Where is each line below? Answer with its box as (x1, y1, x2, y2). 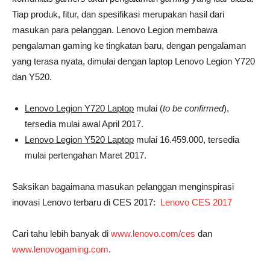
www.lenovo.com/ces (111, 228, 195, 239)
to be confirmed (163, 102, 224, 113)
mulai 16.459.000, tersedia (134, 134, 239, 145)
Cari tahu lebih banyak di (12, 228, 111, 239)
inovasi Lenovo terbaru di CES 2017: (12, 196, 160, 207)
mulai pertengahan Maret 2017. (25, 149, 146, 160)
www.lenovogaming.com (12, 243, 108, 254)
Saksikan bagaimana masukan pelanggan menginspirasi (12, 181, 234, 192)
